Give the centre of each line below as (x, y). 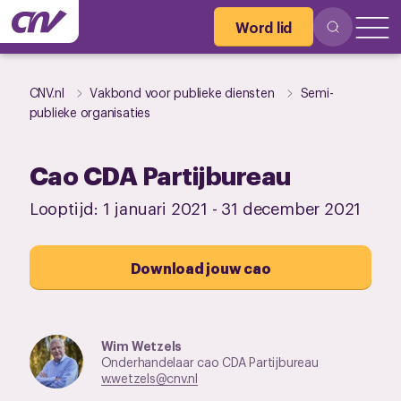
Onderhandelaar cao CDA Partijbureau (209, 361)
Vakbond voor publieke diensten (182, 92)
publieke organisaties (90, 111)
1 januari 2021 (155, 208)
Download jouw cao (200, 268)
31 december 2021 (291, 208)
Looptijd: (66, 208)
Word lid (264, 27)
